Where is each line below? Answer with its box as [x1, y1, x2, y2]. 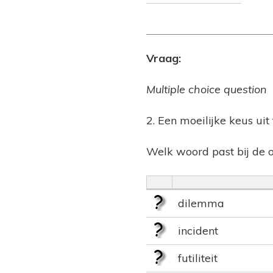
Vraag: [146, 51, 181, 66]
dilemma [178, 196, 224, 211]
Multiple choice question [146, 82, 267, 97]
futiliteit [178, 251, 218, 266]
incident [178, 224, 218, 238]
